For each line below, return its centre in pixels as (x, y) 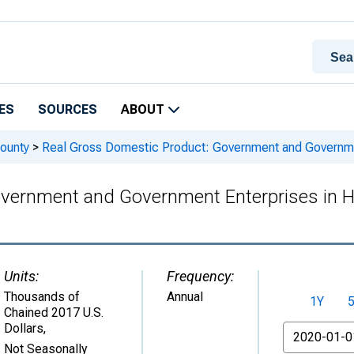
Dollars (24, 328)
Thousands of (42, 297)
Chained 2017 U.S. (54, 313)
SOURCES (68, 109)
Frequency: (200, 276)
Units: (21, 276)
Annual (185, 297)
